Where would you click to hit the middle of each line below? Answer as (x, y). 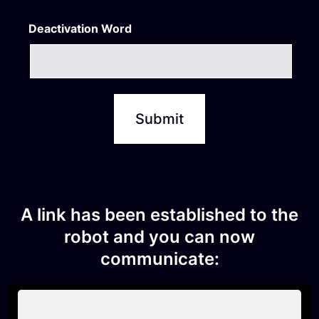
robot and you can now (159, 236)
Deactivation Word (80, 28)
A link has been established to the (159, 214)
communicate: (159, 258)
